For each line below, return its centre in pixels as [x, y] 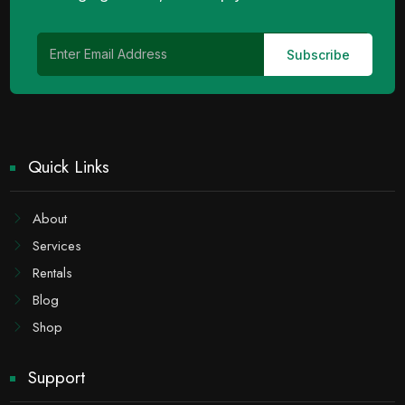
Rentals [53, 273]
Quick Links [69, 167]
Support [57, 377]
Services [57, 246]
